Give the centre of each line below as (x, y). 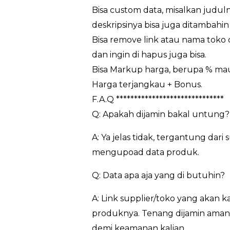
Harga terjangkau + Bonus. (147, 84)
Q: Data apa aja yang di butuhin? (158, 175)
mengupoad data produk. (145, 152)
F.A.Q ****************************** (158, 99)
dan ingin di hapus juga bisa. (149, 54)
